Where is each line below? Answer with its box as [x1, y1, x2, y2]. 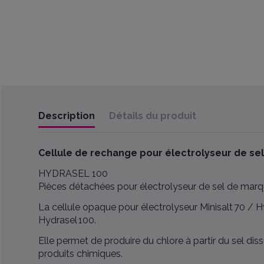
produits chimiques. [38, 247, 123, 259]
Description [38, 110, 95, 122]
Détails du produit [108, 110, 196, 122]
